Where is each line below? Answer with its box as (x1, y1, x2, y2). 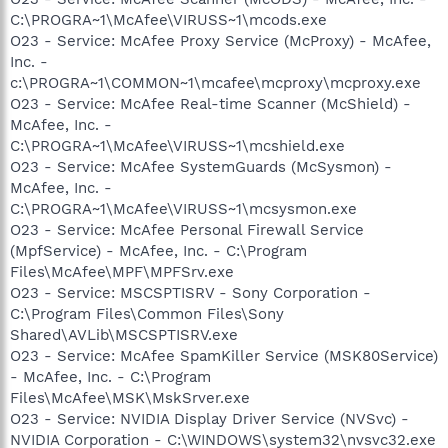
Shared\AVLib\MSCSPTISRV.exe (10, 326, 238, 344)
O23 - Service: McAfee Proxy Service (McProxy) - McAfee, (10, 32, 431, 50)
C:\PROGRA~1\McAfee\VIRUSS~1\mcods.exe (10, 11, 327, 29)
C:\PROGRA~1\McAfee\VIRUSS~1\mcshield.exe (10, 137, 345, 155)
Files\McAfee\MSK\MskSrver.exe (10, 389, 250, 407)
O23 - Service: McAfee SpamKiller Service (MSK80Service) (10, 347, 438, 365)
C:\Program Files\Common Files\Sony (10, 305, 284, 323)
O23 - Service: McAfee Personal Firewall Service (10, 221, 364, 239)
